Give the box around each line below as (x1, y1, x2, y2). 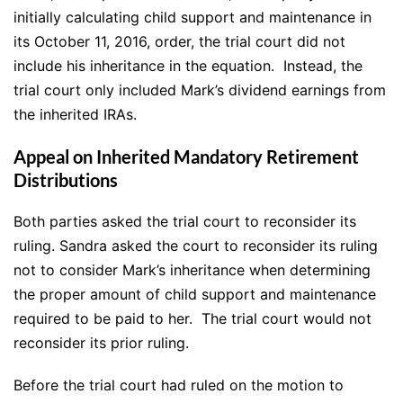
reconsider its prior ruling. (13, 334, 189, 353)
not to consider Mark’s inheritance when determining (13, 261, 371, 280)
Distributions (13, 169, 118, 192)
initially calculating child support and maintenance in (13, 8, 372, 27)
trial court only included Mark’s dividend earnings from (13, 81, 386, 100)
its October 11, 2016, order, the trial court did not (13, 32, 345, 51)
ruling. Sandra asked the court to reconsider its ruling (13, 237, 378, 255)
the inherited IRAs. (13, 105, 137, 124)
